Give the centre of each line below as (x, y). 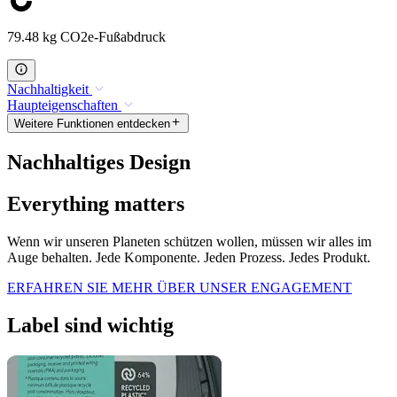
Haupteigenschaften (62, 105)
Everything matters (96, 204)
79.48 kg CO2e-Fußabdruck (86, 36)
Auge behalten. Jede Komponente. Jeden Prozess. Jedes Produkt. (189, 257)
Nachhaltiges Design (99, 163)
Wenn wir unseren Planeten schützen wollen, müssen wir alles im (189, 241)
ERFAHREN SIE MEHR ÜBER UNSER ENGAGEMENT (179, 287)
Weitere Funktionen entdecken (92, 124)
